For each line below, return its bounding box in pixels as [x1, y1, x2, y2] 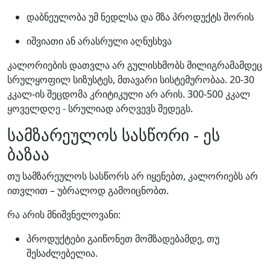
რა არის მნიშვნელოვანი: [7, 208, 121, 221]
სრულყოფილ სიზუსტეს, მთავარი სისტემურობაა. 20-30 [7, 73, 254, 86]
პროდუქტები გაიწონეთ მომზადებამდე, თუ [27, 232, 219, 245]
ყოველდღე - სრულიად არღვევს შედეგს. [7, 102, 193, 115]
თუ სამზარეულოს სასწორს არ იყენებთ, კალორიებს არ [7, 169, 258, 183]
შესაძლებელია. [27, 246, 98, 260]
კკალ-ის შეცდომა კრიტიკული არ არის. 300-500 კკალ [7, 87, 250, 101]
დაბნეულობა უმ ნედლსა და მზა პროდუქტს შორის [27, 10, 254, 24]
